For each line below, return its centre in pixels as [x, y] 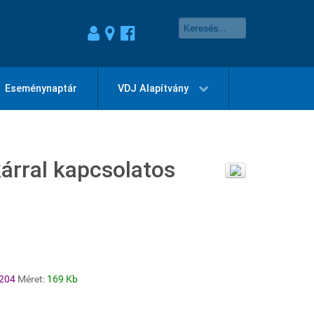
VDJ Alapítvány [153, 88]
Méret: [32, 279]
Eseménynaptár [41, 88]
